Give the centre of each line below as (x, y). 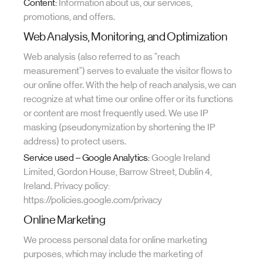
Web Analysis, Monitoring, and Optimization (126, 37)
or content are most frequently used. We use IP (116, 113)
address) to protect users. (75, 141)
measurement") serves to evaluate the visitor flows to (128, 71)
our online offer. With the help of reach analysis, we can (130, 85)
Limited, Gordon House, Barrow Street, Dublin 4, (118, 172)
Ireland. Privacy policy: (67, 186)
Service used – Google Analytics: (87, 158)
